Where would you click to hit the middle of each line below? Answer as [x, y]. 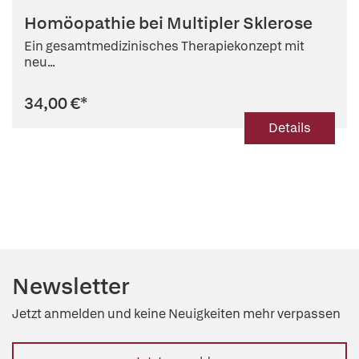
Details [290, 128]
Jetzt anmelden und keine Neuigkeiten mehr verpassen [176, 314]
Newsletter [71, 286]
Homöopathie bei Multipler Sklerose [168, 23]
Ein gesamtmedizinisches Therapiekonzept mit [164, 46]
